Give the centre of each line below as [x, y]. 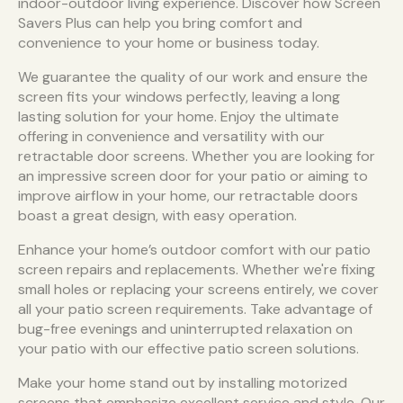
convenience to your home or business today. [169, 43]
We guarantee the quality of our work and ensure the [193, 77]
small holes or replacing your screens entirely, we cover [198, 290]
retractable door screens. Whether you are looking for [197, 157]
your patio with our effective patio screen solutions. [188, 349]
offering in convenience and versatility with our [171, 137]
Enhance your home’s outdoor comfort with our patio [194, 250]
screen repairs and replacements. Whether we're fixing [197, 270]
